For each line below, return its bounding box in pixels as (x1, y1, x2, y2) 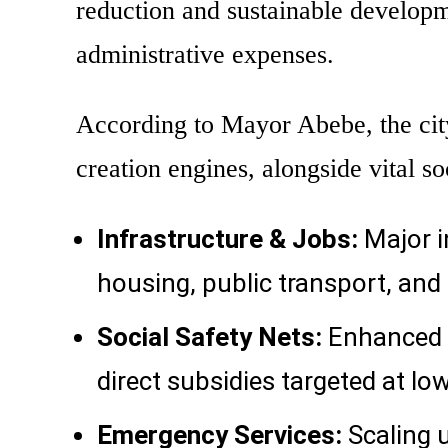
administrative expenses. (76, 40, 334, 70)
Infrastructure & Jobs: (97, 224, 358, 255)
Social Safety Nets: (97, 322, 322, 353)
